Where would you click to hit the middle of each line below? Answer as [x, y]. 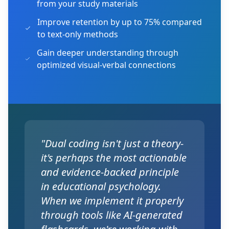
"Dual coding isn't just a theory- [112, 143]
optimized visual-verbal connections [106, 65]
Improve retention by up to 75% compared [120, 22]
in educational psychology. [101, 186]
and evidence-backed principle [110, 172]
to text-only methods [78, 34]
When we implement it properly [112, 200]
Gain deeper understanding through [107, 52]
